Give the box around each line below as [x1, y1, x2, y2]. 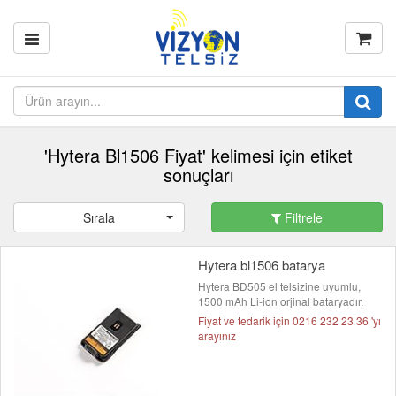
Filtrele [281, 209, 323, 226]
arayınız [198, 328, 236, 343]
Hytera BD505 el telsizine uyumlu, [198, 278, 361, 293]
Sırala [83, 209, 115, 226]
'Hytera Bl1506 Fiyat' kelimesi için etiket [43, 142, 353, 168]
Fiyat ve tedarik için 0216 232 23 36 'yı [198, 313, 381, 328]
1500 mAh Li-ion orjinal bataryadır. [198, 293, 363, 308]
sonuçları [163, 162, 233, 187]
